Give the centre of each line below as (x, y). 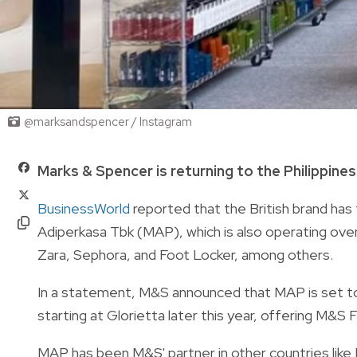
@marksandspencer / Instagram (108, 122)
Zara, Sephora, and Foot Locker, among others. (185, 254)
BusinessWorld (84, 208)
